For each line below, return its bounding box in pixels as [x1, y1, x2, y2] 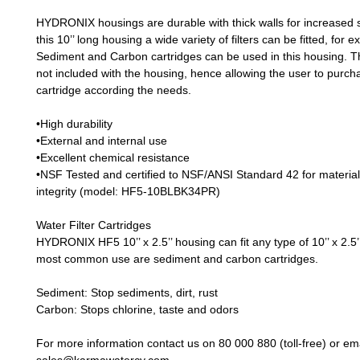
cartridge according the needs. [36, 84, 191, 96]
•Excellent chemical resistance [36, 151, 190, 164]
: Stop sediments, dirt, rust [84, 286, 218, 299]
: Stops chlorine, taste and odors [74, 303, 239, 316]
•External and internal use [36, 134, 167, 147]
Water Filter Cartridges [36, 219, 151, 231]
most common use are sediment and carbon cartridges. [36, 252, 318, 265]
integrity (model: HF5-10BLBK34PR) [36, 185, 220, 198]
